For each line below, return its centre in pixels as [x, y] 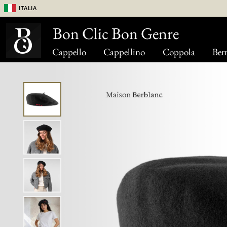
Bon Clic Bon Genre [116, 33]
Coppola [179, 52]
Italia [28, 7]
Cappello [69, 52]
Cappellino [124, 52]
